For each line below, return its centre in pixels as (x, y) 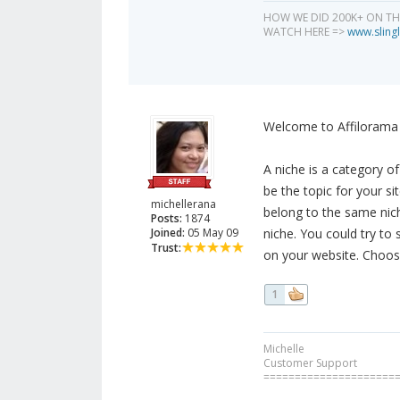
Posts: (167, 219)
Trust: (166, 248)
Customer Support (310, 363)
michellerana (183, 204)
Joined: (168, 233)
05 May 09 (212, 233)
